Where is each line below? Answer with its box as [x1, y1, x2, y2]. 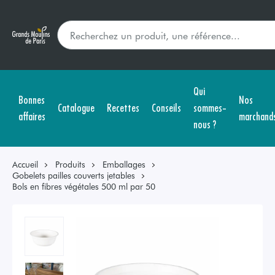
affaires [18, 107, 45, 123]
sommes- [193, 99, 227, 115]
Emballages [103, 158, 145, 170]
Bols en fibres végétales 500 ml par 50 [12, 180, 155, 192]
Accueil [12, 158, 38, 170]
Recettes [107, 99, 139, 115]
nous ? [193, 116, 216, 131]
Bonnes [18, 91, 45, 107]
